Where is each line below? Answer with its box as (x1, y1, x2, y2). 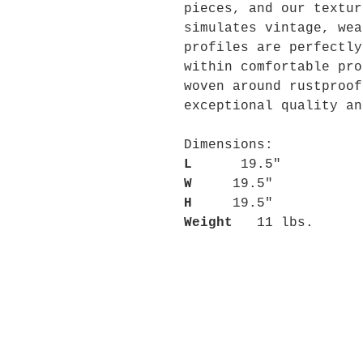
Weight (184, 216, 233, 230)
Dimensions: (184, 138, 273, 152)
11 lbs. (233, 216, 314, 230)
